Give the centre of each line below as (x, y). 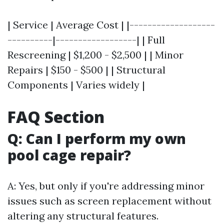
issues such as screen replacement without (109, 201)
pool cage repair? (69, 155)
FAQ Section (56, 117)
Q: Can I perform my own (97, 138)
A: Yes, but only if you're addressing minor (106, 186)
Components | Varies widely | (76, 85)
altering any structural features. (83, 216)
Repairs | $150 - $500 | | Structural (86, 70)
